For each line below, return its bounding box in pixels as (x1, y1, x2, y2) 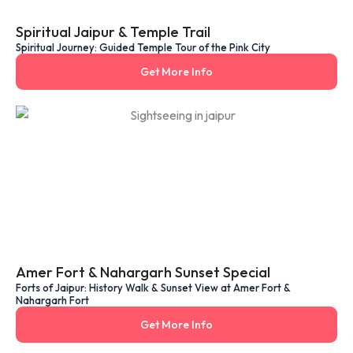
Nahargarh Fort (16, 293, 89, 307)
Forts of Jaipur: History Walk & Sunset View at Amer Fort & (16, 281, 291, 294)
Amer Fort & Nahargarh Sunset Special (16, 262, 270, 281)
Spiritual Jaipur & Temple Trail (16, 22, 210, 41)
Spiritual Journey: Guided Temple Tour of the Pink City (16, 40, 270, 54)
